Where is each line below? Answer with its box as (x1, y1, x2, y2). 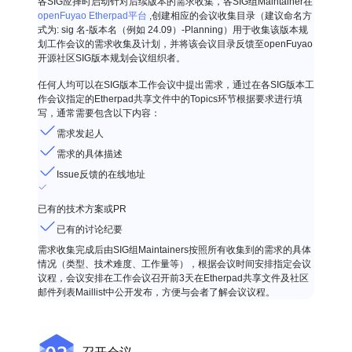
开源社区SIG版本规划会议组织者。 (38, 53, 185, 64)
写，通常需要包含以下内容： (38, 108, 160, 119)
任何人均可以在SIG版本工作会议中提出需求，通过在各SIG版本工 (38, 79, 314, 90)
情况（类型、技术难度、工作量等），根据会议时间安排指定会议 (38, 258, 311, 269)
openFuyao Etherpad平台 (38, 10, 147, 21)
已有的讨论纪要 (57, 224, 123, 235)
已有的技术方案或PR (38, 203, 126, 214)
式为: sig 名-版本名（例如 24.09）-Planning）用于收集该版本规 (38, 24, 308, 35)
